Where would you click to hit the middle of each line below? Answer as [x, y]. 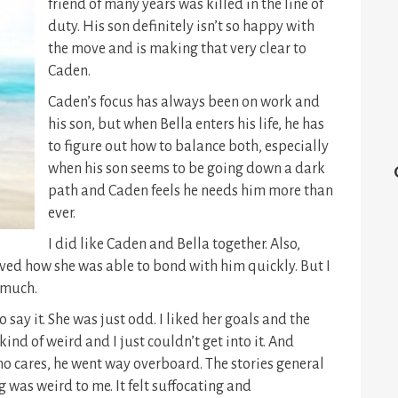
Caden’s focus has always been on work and [184, 102]
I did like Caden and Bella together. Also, [174, 244]
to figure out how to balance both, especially [188, 147]
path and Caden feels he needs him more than [191, 191]
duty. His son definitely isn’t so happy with [181, 27]
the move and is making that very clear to [177, 49]
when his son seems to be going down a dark [187, 169]
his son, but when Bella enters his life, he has [186, 124]
